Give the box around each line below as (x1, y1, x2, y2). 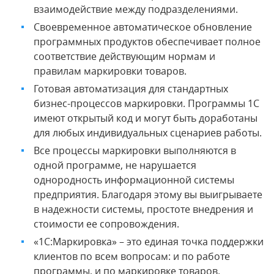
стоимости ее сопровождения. (34, 217, 179, 231)
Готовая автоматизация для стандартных (34, 81, 228, 95)
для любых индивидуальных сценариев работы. (34, 125, 262, 139)
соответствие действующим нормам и (34, 49, 215, 63)
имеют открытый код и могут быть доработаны (34, 111, 257, 125)
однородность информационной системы (34, 172, 234, 187)
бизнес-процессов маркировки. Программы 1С (34, 96, 259, 110)
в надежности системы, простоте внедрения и (34, 202, 253, 216)
